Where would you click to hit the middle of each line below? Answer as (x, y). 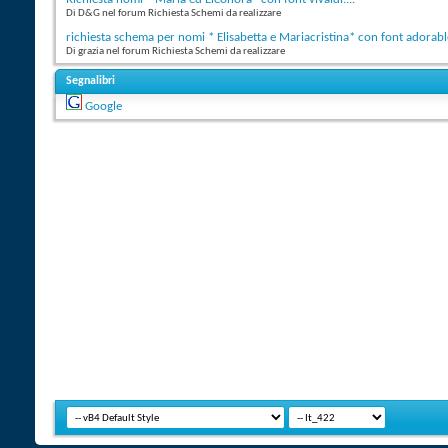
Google (103, 107)
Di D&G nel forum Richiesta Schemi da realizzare (173, 14)
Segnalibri (90, 81)
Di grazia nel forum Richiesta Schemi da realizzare (175, 52)
